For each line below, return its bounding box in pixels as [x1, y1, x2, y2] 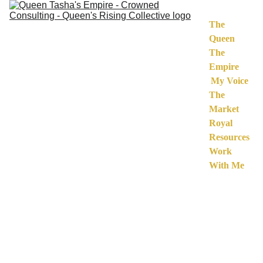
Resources [209, 132, 249, 142]
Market [209, 104, 239, 114]
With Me [209, 160, 244, 170]
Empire [209, 62, 239, 72]
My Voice [210, 76, 248, 86]
